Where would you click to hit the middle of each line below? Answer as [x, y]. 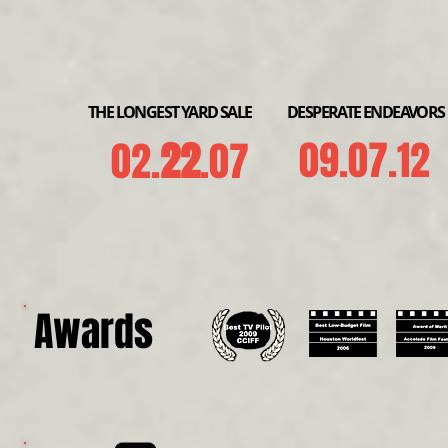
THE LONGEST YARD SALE [170, 112]
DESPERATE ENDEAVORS [366, 112]
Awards [93, 331]
